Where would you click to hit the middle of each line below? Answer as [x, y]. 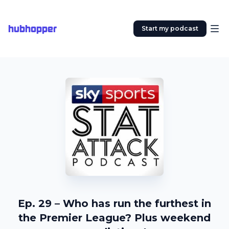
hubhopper [32, 29]
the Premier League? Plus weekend [114, 218]
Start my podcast [170, 28]
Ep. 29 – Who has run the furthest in [114, 203]
